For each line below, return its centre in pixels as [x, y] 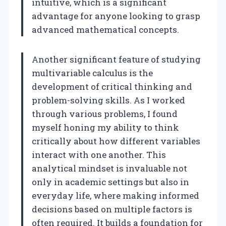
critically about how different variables [116, 141]
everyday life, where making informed [116, 196]
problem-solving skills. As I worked [108, 100]
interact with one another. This [99, 155]
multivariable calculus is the [92, 73]
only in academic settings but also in [110, 182]
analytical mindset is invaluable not [109, 168]
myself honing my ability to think [105, 128]
